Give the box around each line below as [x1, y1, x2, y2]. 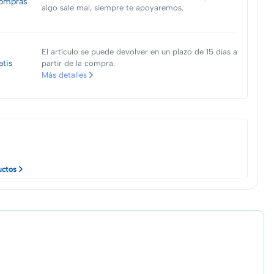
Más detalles [41, 70, 87, 80]
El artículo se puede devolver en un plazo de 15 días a [41, 46, 237, 56]
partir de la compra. [41, 58, 115, 68]
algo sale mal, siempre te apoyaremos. [41, 2, 183, 12]
